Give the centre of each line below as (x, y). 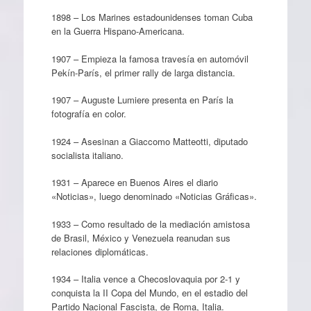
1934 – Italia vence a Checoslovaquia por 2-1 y (145, 279)
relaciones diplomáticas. (100, 251)
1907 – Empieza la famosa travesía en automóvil (150, 58)
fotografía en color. (89, 114)
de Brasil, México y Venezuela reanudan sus (141, 237)
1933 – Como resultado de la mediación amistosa (150, 224)
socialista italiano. (87, 155)
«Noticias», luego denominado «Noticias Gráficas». (154, 196)
